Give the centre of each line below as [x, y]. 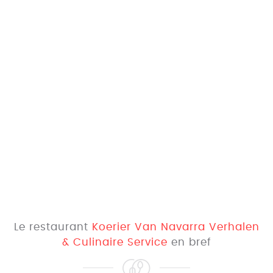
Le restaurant [53, 227]
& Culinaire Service [115, 242]
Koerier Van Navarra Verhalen [175, 227]
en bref [189, 242]
